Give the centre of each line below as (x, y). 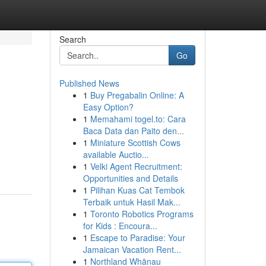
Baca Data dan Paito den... (133, 131)
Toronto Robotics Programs (142, 214)
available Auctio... (116, 154)
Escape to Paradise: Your (137, 237)
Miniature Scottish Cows (135, 142)
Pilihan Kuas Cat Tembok (137, 190)
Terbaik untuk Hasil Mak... (132, 202)
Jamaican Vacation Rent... (132, 249)
